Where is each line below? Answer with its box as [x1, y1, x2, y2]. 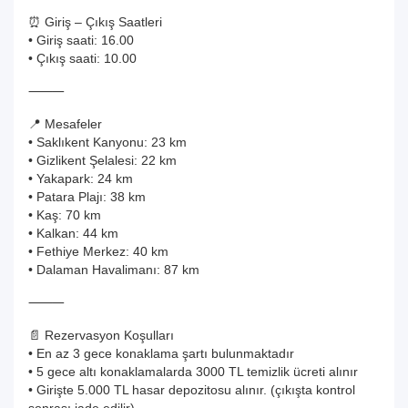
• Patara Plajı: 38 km [28, 189, 146, 204]
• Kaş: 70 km [28, 208, 101, 222]
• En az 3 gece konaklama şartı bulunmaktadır [28, 346, 294, 361]
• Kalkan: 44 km [28, 226, 118, 240]
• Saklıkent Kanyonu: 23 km [28, 135, 187, 149]
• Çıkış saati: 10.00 [28, 51, 137, 66]
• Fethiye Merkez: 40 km [28, 244, 168, 259]
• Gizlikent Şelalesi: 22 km [28, 153, 177, 168]
